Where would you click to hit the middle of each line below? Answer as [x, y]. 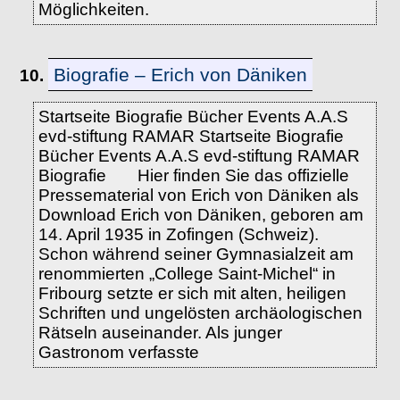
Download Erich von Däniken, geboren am [200, 215]
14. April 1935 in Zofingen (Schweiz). [178, 234]
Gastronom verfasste [118, 352]
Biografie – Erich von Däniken [181, 75]
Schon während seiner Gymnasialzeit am [196, 254]
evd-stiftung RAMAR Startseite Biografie [191, 136]
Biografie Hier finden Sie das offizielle [193, 175]
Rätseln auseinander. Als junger [160, 333]
